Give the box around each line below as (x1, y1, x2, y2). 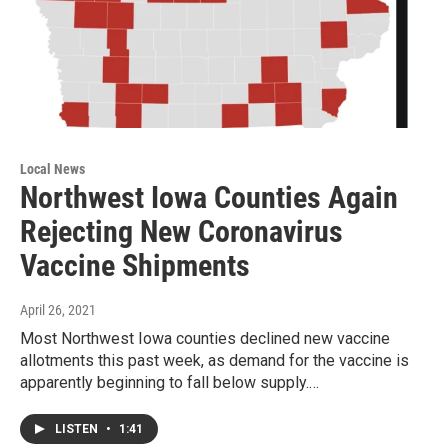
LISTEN (55, 422, 101, 437)
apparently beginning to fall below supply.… (20, 373, 319, 393)
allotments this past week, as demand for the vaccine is (20, 351, 409, 371)
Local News (20, 161, 85, 178)
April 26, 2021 (20, 302, 96, 319)
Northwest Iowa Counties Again (20, 180, 398, 216)
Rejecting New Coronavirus (20, 214, 343, 250)
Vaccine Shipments (20, 248, 250, 284)
